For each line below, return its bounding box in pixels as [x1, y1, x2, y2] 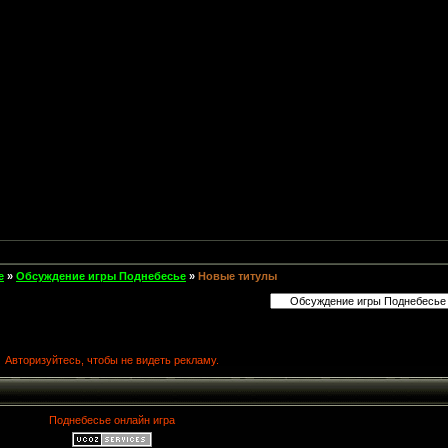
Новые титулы [198, 270, 277, 282]
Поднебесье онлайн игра [49, 414, 175, 426]
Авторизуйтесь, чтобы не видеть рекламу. [5, 354, 219, 366]
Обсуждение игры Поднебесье [16, 270, 186, 282]
